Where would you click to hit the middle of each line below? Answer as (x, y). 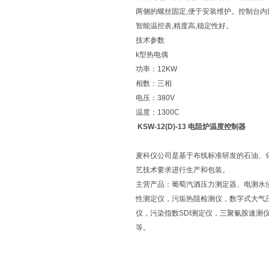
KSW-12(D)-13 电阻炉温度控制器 (192, 127)
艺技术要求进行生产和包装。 (183, 170)
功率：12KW (156, 69)
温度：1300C (158, 112)
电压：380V (155, 98)
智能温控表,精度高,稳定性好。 (184, 26)
